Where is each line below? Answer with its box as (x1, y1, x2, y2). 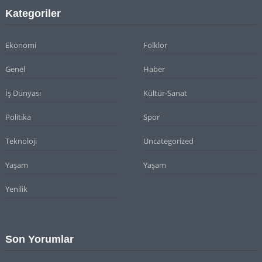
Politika (5, 112, 31, 123)
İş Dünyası (5, 88, 41, 99)
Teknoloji (5, 136, 37, 147)
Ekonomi (5, 40, 36, 51)
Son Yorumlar (5, 233, 74, 246)
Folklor (143, 40, 168, 51)
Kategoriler (5, 8, 61, 20)
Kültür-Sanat (143, 88, 188, 99)
